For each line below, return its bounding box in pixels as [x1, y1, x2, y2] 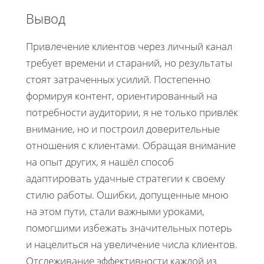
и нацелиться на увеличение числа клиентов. [26, 237, 237, 252]
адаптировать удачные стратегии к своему [26, 171, 225, 186]
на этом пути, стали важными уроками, [26, 204, 204, 219]
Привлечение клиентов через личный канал [26, 39, 232, 54]
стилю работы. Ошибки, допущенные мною [26, 188, 229, 202]
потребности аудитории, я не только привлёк [26, 105, 238, 120]
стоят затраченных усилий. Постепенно [26, 72, 210, 87]
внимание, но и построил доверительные [26, 122, 220, 136]
